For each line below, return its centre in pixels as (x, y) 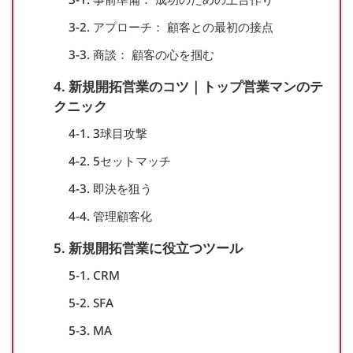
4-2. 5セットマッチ (119, 161)
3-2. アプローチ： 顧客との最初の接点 (171, 27)
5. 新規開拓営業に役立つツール (148, 248)
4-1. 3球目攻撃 (108, 134)
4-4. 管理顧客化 (110, 216)
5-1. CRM (94, 275)
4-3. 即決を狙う (110, 189)
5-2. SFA (91, 303)
